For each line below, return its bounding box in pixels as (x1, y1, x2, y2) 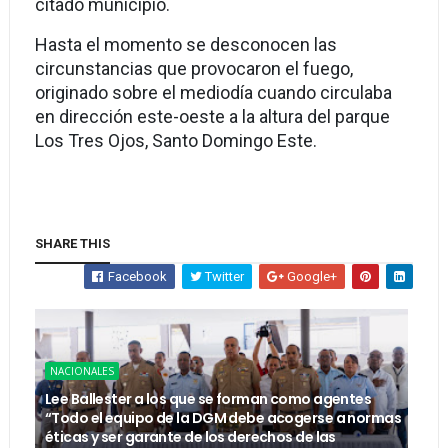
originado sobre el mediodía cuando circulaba (34, 82, 392, 103)
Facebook (105, 269, 168, 284)
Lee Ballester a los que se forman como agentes (44, 389, 372, 409)
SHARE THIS (34, 236, 110, 251)
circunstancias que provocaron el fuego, (34, 58, 353, 79)
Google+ (284, 269, 338, 284)
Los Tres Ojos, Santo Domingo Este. (34, 130, 317, 151)
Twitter (202, 269, 245, 284)
